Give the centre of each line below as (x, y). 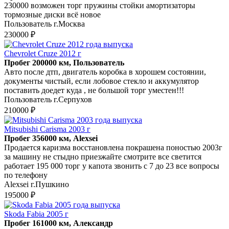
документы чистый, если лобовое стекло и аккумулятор (101, 81)
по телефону (26, 175)
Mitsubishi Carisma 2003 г (47, 129)
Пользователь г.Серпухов (48, 99)
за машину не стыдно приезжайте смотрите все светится (103, 156)
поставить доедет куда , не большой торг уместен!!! (94, 90)
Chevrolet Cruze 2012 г (43, 53)
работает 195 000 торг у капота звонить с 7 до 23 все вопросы (112, 166)
